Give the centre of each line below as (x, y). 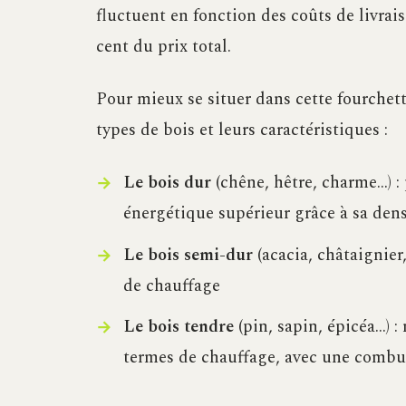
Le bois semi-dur (188, 255)
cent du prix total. (164, 47)
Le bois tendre (178, 326)
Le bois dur (167, 183)
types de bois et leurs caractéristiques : (242, 130)
